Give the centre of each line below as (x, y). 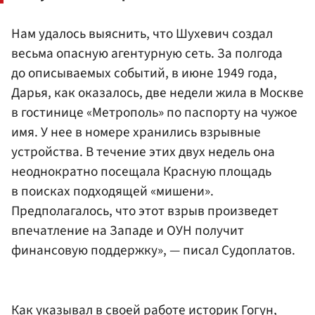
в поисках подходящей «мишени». (112, 191)
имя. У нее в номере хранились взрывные (136, 132)
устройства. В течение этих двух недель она (143, 152)
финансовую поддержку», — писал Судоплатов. (153, 250)
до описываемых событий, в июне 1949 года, (144, 73)
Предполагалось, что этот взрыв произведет (145, 211)
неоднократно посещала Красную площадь (141, 171)
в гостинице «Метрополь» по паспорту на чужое (154, 112)
